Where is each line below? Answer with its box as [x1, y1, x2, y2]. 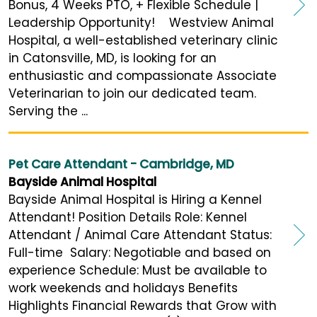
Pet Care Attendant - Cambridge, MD [8, 155, 234, 173]
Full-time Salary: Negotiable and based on [8, 243, 271, 261]
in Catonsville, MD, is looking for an [8, 49, 217, 67]
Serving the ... [8, 102, 88, 120]
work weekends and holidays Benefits [8, 279, 238, 296]
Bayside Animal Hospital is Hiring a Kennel [8, 190, 262, 208]
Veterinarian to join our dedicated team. [8, 84, 256, 102]
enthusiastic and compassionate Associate [8, 67, 277, 84]
